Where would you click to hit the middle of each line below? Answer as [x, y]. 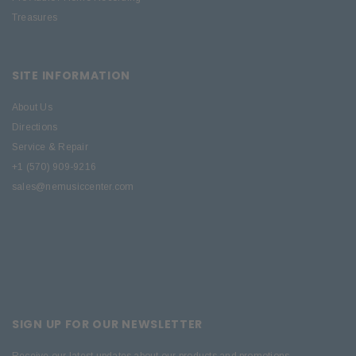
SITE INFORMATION [72, 76]
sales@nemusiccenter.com [73, 187]
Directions [35, 128]
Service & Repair [50, 147]
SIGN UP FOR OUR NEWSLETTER [108, 325]
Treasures [35, 18]
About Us [32, 108]
